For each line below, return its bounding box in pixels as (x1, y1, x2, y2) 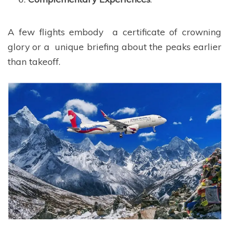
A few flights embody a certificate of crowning (8, 26, 221, 37)
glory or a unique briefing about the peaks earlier (8, 40, 221, 52)
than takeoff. (8, 55, 60, 67)
